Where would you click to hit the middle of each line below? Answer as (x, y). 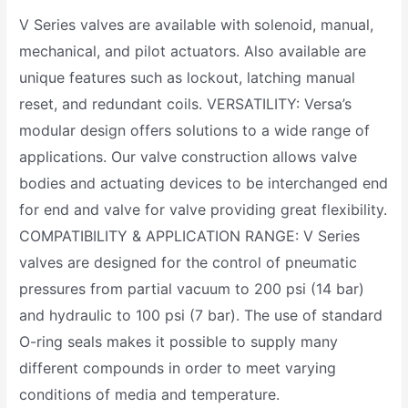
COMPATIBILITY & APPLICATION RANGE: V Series (190, 235)
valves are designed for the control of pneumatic (189, 262)
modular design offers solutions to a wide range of (195, 130)
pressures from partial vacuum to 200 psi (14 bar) (192, 288)
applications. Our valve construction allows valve (189, 156)
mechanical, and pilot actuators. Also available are (193, 51)
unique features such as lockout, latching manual (188, 77)
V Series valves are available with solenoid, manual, (197, 24)
